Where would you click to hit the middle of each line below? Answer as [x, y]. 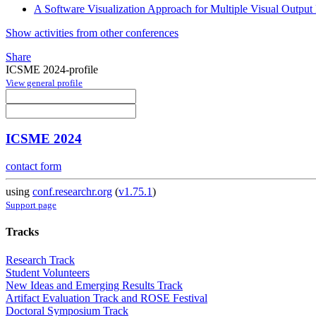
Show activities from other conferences [92, 32]
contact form [34, 166]
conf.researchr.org [72, 192]
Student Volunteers [48, 272]
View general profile [44, 83]
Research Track [40, 260]
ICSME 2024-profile [52, 69]
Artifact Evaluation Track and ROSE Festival [107, 298]
